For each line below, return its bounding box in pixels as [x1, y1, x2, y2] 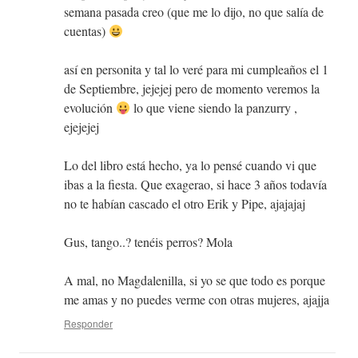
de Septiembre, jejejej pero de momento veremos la [64, 80, 320, 97]
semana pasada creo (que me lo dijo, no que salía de [64, 3, 324, 21]
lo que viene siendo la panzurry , [130, 99, 298, 117]
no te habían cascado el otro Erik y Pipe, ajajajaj [64, 195, 305, 213]
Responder [64, 316, 113, 331]
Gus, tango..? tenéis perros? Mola [64, 233, 233, 251]
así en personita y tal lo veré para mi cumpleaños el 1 [64, 61, 328, 78]
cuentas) [64, 22, 109, 40]
